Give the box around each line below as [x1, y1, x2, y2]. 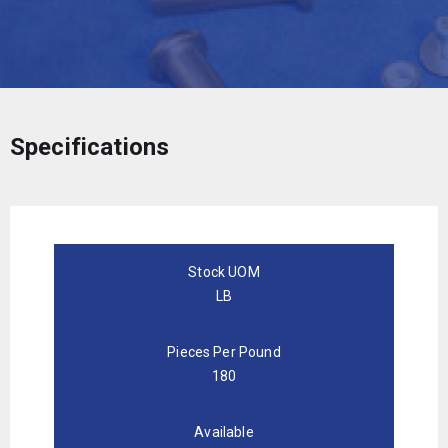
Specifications [10, 132, 170, 161]
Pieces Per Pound [167, 343, 281, 360]
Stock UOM [188, 263, 260, 280]
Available [194, 423, 254, 440]
